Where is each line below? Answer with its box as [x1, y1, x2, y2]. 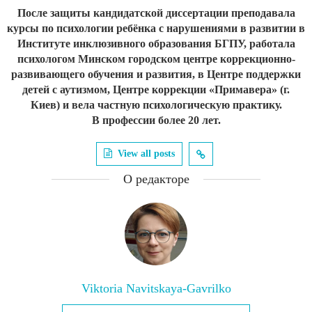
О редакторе [123, 171, 189, 186]
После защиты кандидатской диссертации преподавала [17, 6, 295, 19]
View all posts [117, 148, 175, 159]
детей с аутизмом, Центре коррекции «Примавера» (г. [22, 83, 290, 95]
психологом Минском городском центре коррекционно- [17, 52, 295, 65]
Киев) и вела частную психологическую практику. [30, 98, 282, 111]
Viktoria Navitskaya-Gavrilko [81, 281, 231, 295]
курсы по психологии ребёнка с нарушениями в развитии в [7, 22, 305, 34]
